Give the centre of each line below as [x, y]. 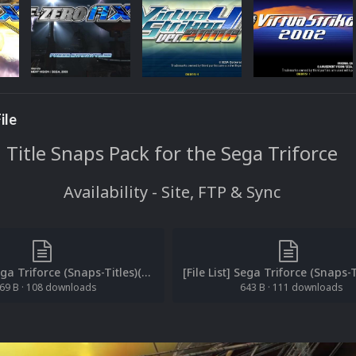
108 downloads [61, 287]
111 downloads [308, 287]
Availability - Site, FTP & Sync [172, 192]
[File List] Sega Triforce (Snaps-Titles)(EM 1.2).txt [145, 272]
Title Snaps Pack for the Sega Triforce [172, 153]
